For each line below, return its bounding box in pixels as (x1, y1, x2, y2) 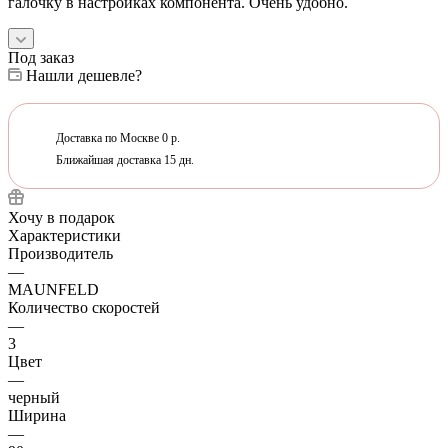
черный (8, 388, 60, 406)
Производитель (8, 244, 113, 262)
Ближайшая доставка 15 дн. (47, 152, 194, 167)
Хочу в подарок (8, 208, 115, 226)
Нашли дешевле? (26, 66, 142, 84)
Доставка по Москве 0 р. (47, 130, 180, 145)
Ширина (8, 406, 66, 424)
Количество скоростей (8, 298, 160, 316)
